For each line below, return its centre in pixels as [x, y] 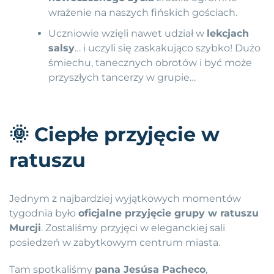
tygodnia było [44, 213]
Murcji [25, 228]
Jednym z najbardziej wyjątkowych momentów [125, 199]
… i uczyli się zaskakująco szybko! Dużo [168, 48]
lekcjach [228, 34]
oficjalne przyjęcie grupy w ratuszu [168, 213]
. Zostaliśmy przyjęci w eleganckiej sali [133, 228]
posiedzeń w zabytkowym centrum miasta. [115, 243]
